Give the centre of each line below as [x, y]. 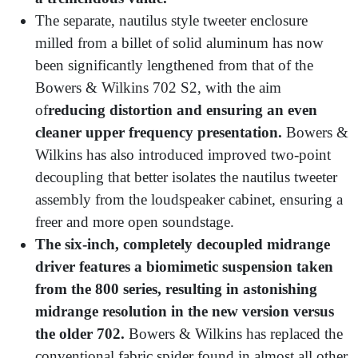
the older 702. [80, 334]
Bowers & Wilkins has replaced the [234, 334]
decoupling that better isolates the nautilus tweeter [186, 177]
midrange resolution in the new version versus [185, 312]
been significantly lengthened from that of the [174, 66]
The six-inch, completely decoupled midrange [183, 245]
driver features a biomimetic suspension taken [184, 267]
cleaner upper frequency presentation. [159, 133]
